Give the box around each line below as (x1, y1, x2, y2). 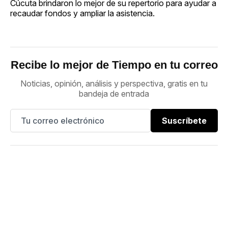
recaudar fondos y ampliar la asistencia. (10, 8, 155, 18)
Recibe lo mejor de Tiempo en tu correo (10, 58, 218, 71)
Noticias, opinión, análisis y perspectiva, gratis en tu (20, 78, 208, 89)
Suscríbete (162, 115, 207, 126)
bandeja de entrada (79, 88, 149, 99)
